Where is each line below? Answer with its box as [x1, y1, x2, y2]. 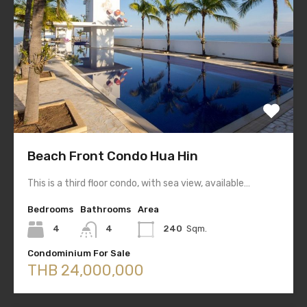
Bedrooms [27, 204, 73, 215]
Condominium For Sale [27, 248, 130, 259]
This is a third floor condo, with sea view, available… [27, 177, 250, 190]
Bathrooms [80, 204, 131, 215]
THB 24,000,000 [27, 261, 144, 280]
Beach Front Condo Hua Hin [27, 148, 198, 164]
